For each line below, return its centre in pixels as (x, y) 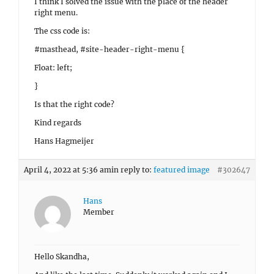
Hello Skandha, (62, 257)
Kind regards (58, 123)
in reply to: (132, 170)
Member (99, 212)
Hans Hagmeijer (64, 141)
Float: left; (53, 68)
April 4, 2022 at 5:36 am (68, 170)
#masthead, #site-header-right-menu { (109, 49)
